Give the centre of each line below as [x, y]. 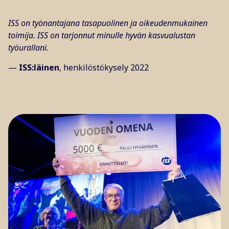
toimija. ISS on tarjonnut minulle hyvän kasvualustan [102, 36]
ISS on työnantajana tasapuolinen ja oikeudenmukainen [108, 23]
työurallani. [28, 48]
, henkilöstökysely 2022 [104, 68]
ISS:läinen [38, 68]
